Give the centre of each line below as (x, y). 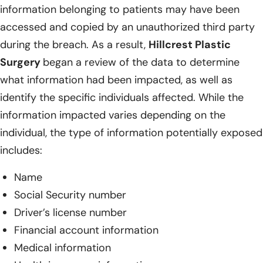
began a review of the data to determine (141, 62)
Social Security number (70, 195)
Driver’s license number (70, 212)
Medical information (63, 247)
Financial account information (86, 230)
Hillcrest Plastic (190, 44)
